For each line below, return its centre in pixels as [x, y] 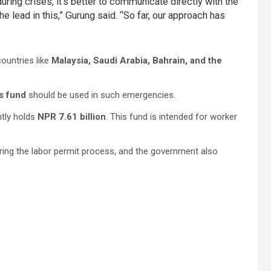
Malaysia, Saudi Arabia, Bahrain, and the [137, 60]
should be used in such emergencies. [101, 95]
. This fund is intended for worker [171, 117]
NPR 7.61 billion [72, 117]
